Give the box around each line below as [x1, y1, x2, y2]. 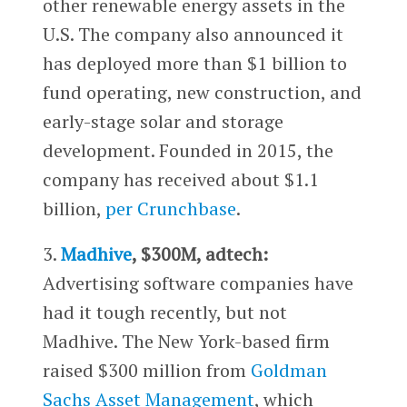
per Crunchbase [104, 196, 236, 222]
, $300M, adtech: [131, 242, 268, 267]
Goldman [250, 358, 327, 383]
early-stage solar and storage [42, 109, 283, 134]
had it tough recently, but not [42, 300, 287, 325]
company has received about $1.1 [42, 167, 319, 193]
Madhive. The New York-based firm [42, 329, 330, 354]
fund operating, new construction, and [42, 80, 362, 105]
